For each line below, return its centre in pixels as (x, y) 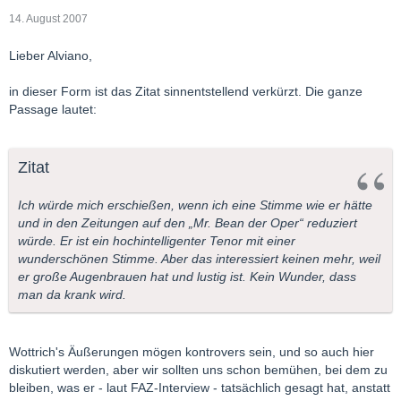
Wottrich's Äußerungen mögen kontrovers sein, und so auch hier (192, 351)
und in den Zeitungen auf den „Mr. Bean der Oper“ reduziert (188, 222)
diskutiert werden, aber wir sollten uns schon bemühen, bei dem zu (198, 369)
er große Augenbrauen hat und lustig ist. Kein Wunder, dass (187, 276)
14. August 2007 (48, 18)
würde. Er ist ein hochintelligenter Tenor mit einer (157, 240)
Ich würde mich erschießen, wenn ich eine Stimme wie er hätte (195, 205)
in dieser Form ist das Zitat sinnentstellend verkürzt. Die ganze (186, 91)
